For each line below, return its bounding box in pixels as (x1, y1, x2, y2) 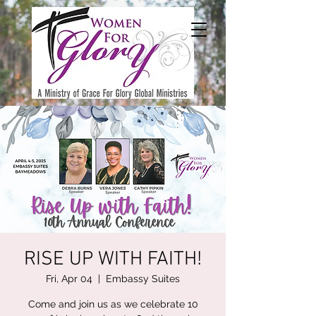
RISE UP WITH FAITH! (24, 248, 202, 272)
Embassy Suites (106, 273, 180, 284)
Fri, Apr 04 (46, 273, 92, 284)
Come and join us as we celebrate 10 (28, 298, 198, 310)
